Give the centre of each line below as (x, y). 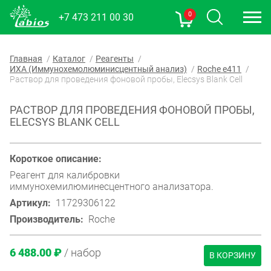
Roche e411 (219, 69)
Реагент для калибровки (65, 175)
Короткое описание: (56, 158)
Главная (26, 59)
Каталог (69, 59)
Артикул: (30, 203)
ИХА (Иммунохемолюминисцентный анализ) (98, 69)
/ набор (83, 253)
